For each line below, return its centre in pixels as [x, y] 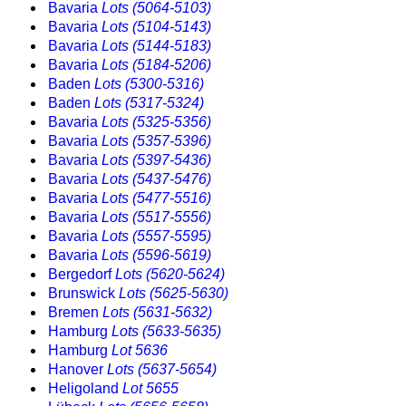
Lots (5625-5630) [174, 294]
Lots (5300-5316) [149, 84]
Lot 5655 [150, 389]
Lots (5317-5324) [149, 103]
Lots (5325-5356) [156, 122]
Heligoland [85, 389]
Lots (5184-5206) [156, 65]
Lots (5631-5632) [157, 313]
